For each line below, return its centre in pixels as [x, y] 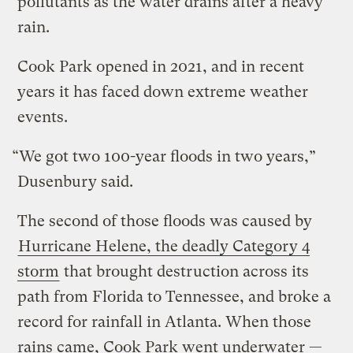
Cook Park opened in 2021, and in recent [161, 66]
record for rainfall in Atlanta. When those [165, 321]
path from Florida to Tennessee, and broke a [175, 296]
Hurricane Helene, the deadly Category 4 [164, 246]
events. [43, 117]
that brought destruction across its [185, 271]
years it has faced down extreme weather [163, 91]
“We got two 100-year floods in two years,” [164, 156]
